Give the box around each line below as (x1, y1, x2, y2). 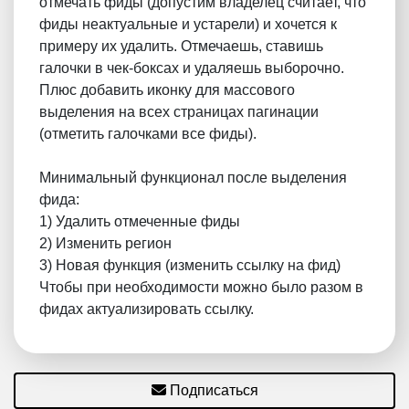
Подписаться (169, 383, 258, 398)
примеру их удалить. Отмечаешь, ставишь (39, 38, 323, 54)
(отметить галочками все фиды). (39, 126, 257, 142)
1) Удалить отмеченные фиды (39, 214, 240, 229)
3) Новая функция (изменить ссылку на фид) (39, 257, 341, 273)
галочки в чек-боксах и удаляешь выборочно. (39, 60, 344, 76)
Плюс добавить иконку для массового (39, 82, 295, 98)
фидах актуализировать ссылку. (39, 301, 254, 317)
